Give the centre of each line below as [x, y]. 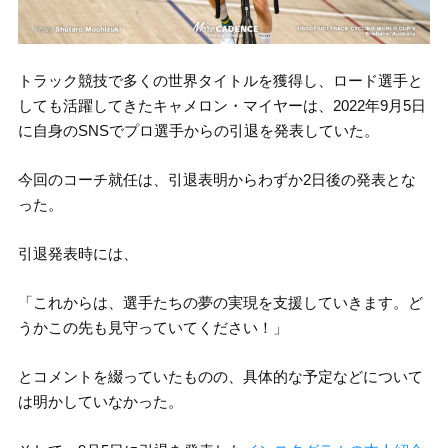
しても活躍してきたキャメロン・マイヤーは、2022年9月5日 [221, 106]
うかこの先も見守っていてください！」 [152, 328]
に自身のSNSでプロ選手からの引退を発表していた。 [198, 131]
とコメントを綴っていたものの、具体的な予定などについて [220, 377]
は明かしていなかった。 [100, 402]
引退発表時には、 [77, 254]
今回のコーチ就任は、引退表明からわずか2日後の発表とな [216, 180]
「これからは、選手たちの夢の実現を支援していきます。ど [220, 303]
